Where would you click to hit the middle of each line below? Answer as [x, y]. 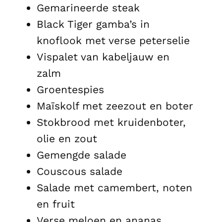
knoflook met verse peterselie [113, 40]
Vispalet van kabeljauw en [103, 56]
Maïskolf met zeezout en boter [115, 106]
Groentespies [70, 89]
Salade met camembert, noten [114, 187]
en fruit [56, 204]
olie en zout [67, 138]
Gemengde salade [82, 155]
